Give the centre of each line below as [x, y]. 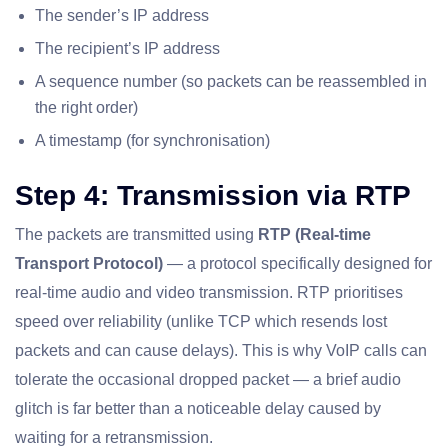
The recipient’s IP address [127, 49]
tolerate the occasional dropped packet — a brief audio [208, 380]
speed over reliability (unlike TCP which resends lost [201, 322]
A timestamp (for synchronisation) [152, 141]
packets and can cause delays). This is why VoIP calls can [221, 351]
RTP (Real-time [314, 235]
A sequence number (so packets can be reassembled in [231, 82]
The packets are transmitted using [136, 235]
